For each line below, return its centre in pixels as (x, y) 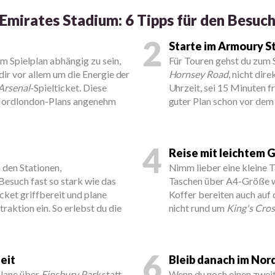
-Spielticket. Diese (68, 87)
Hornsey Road (199, 74)
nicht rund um (198, 208)
